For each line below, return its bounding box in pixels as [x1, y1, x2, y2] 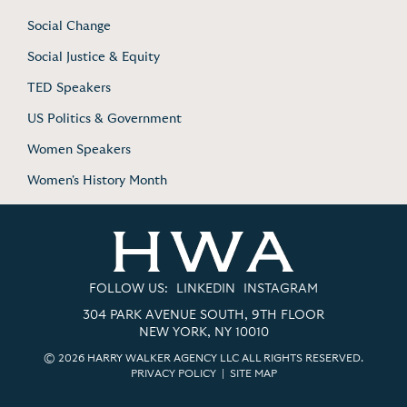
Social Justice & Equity [27, 50, 160, 64]
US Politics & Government [27, 112, 182, 125]
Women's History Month [27, 174, 167, 187]
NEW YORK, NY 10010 [138, 326, 269, 340]
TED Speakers [27, 81, 111, 94]
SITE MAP [229, 368, 277, 380]
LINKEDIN [176, 283, 235, 296]
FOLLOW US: [89, 283, 168, 296]
